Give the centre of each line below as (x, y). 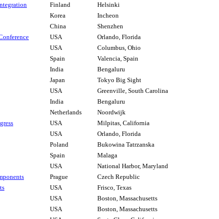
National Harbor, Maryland (133, 166)
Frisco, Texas (114, 188)
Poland (59, 145)
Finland (60, 5)
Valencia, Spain (118, 59)
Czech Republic (119, 177)
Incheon (108, 16)
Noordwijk (111, 112)
